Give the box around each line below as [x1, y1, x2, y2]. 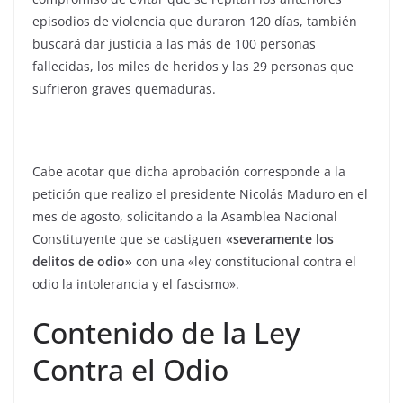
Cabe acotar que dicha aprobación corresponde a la [32, 163, 345, 181]
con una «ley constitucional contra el [132, 253, 356, 271]
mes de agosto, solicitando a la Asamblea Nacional [32, 208, 337, 226]
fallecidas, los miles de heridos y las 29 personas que [32, 58, 354, 76]
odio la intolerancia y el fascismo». [32, 275, 239, 293]
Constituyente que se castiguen [32, 230, 226, 248]
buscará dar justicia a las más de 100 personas [32, 35, 316, 53]
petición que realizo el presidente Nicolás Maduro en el [32, 185, 368, 203]
